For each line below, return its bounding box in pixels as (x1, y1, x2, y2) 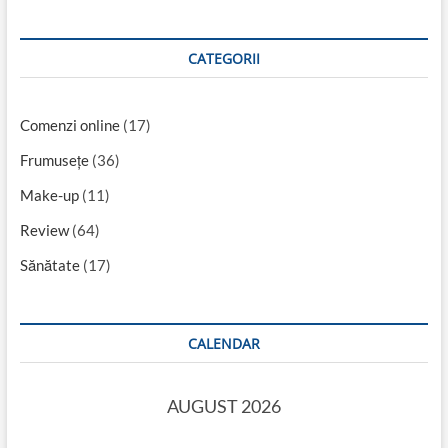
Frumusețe (19, 151, 89, 170)
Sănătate (19, 256, 80, 275)
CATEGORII (187, 49, 260, 69)
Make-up (19, 186, 79, 205)
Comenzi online (19, 116, 120, 135)
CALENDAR (187, 334, 260, 354)
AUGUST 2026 (166, 395, 281, 418)
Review (19, 221, 69, 240)
